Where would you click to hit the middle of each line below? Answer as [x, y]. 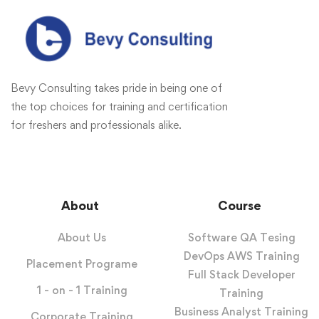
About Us [82, 237]
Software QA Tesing [241, 237]
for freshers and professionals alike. [96, 125]
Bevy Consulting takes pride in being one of [116, 88]
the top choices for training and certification [119, 106]
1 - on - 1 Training [82, 290]
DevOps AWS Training [241, 256]
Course [239, 205]
